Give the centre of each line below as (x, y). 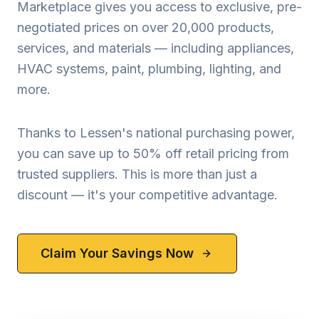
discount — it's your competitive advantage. (147, 195)
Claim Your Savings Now (117, 253)
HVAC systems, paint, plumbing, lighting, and (149, 69)
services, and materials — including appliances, (156, 48)
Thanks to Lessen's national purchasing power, (156, 133)
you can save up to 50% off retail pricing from (153, 153)
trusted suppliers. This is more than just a (137, 174)
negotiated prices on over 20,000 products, (146, 27)
